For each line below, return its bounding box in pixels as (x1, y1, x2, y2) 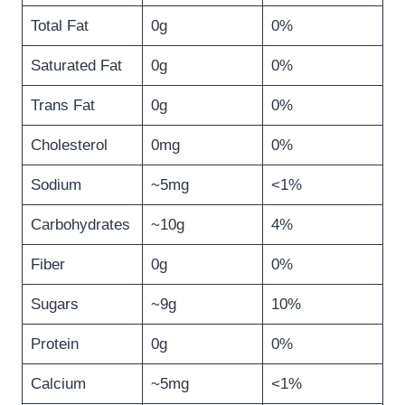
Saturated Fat (30, 57, 122, 75)
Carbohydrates (30, 216, 130, 234)
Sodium (30, 176, 81, 194)
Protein (30, 335, 79, 353)
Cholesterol (30, 137, 108, 155)
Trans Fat (30, 97, 95, 115)
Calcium (30, 375, 86, 393)
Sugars (30, 296, 79, 314)
